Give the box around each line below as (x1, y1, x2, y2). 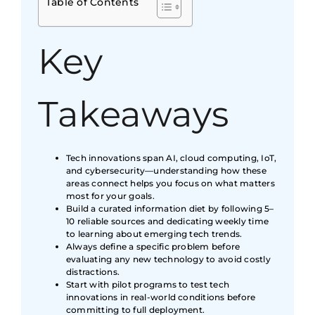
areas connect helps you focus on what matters (66, 178, 275, 189)
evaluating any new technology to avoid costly (66, 254, 271, 265)
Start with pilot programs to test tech (66, 279, 230, 290)
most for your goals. (66, 191, 155, 202)
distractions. (66, 266, 120, 278)
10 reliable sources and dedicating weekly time (66, 216, 269, 227)
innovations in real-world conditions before (66, 292, 256, 303)
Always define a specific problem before (66, 241, 240, 252)
